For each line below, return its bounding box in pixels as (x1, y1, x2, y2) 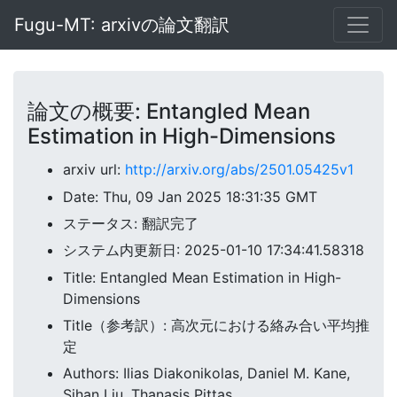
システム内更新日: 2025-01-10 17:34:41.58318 (63, 241, 364, 260)
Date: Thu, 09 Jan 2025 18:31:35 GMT (63, 187, 317, 206)
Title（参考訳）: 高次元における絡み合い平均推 (63, 316, 370, 335)
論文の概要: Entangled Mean (27, 98, 310, 124)
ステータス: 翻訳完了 (63, 214, 198, 232)
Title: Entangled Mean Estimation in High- (63, 268, 341, 286)
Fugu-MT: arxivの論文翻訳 (14, 14, 230, 35)
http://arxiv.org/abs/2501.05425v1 (125, 160, 354, 179)
